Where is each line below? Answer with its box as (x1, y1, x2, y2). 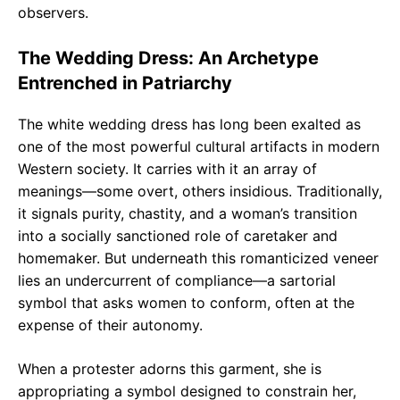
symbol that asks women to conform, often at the (18, 294, 354, 312)
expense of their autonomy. (18, 316, 203, 334)
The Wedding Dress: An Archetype (18, 47, 319, 69)
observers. (18, 4, 88, 21)
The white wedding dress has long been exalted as (18, 115, 361, 133)
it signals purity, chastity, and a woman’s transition (18, 204, 357, 222)
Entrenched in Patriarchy (18, 72, 232, 94)
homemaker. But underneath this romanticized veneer (18, 249, 379, 267)
